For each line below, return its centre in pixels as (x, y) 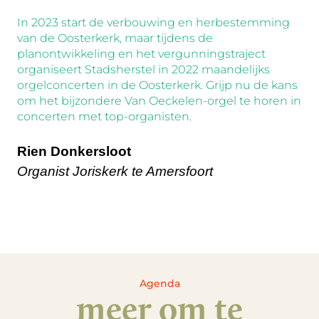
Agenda (159, 283)
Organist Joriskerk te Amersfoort (115, 171)
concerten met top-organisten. (104, 116)
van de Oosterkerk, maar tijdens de (115, 38)
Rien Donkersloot (74, 151)
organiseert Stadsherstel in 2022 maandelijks (143, 69)
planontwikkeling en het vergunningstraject (141, 53)
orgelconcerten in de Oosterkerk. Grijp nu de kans (157, 85)
